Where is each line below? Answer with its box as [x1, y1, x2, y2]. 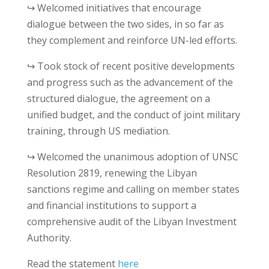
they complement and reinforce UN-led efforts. [26, 34, 237, 47]
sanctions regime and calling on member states [26, 183, 240, 196]
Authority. [26, 231, 71, 245]
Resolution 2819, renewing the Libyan [26, 166, 197, 180]
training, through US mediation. [26, 124, 170, 138]
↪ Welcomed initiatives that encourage [26, 1, 201, 15]
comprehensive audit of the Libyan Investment [26, 215, 237, 229]
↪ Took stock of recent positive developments [26, 59, 235, 73]
